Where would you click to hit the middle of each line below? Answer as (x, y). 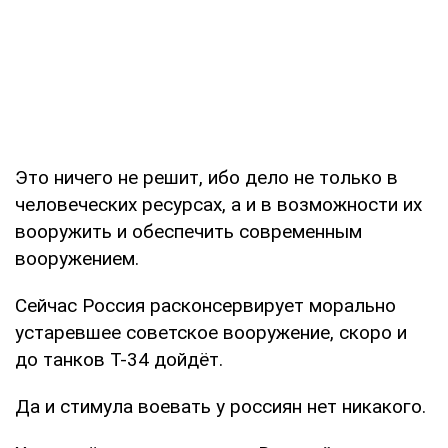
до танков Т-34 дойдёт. (119, 359)
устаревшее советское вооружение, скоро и (211, 332)
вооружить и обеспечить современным (188, 231)
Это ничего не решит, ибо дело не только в (206, 177)
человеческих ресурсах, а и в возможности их (218, 204)
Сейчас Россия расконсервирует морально (205, 305)
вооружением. (77, 258)
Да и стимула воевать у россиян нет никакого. (220, 406)
